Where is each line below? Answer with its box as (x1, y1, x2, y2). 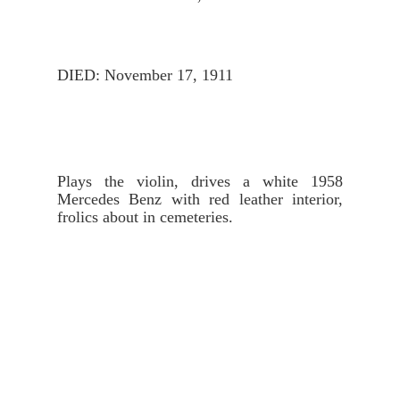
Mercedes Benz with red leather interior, (57, 189, 343, 208)
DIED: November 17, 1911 (57, 65, 233, 84)
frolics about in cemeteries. (57, 207, 233, 226)
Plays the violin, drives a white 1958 (57, 171, 343, 190)
